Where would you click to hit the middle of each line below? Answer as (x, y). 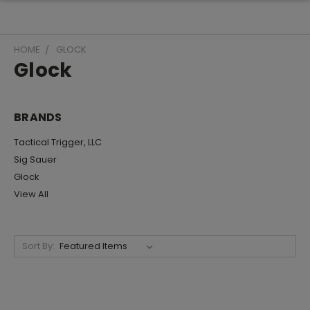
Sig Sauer (35, 159)
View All (31, 194)
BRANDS (38, 117)
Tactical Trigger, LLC (58, 142)
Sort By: (38, 246)
